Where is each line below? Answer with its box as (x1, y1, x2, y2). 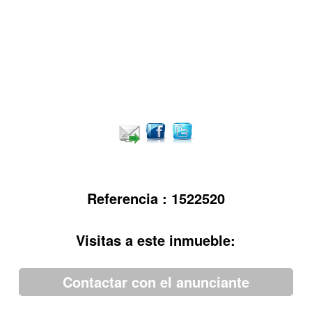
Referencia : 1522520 (86, 188, 225, 208)
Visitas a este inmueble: (76, 230, 236, 250)
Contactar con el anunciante (62, 272, 249, 292)
